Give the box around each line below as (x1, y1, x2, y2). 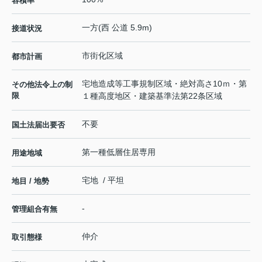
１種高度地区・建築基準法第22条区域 (82, 91, 222, 101)
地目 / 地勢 (12, 176, 49, 185)
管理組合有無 (12, 204, 57, 213)
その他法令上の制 (12, 80, 73, 89)
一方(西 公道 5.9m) (82, 22, 152, 32)
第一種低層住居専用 (82, 147, 156, 157)
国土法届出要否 (12, 120, 65, 129)
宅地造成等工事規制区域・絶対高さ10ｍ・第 (82, 78, 247, 88)
